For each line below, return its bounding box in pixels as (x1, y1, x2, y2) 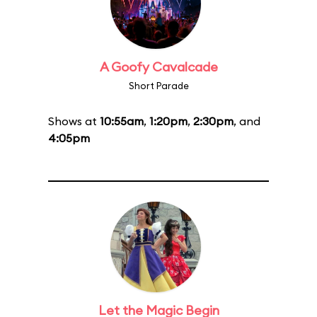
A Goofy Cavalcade (99, 59, 218, 75)
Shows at (48, 114, 100, 128)
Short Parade (128, 80, 189, 91)
